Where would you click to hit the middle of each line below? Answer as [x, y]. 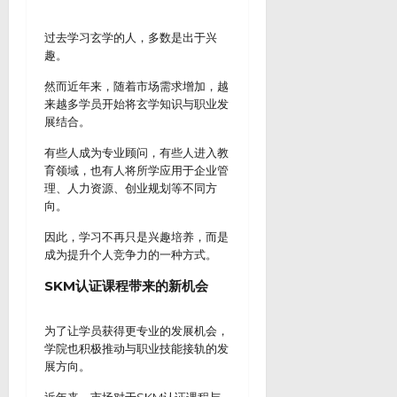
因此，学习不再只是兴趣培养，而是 [136, 237]
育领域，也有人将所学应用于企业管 [136, 170]
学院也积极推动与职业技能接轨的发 [136, 348]
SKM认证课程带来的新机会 [126, 286]
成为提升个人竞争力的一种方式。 [131, 254]
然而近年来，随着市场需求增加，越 [136, 86]
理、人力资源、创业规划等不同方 [131, 188]
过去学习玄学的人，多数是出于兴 [131, 37]
